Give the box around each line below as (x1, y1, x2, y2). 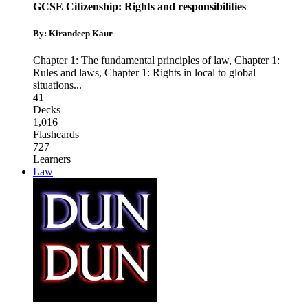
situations (33, 79, 74, 91)
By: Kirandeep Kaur (33, 28, 113, 39)
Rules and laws (33, 67, 99, 79)
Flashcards (33, 129, 79, 141)
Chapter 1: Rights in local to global (104, 67, 256, 79)
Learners (33, 153, 71, 166)
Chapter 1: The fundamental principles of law (33, 54, 229, 67)
